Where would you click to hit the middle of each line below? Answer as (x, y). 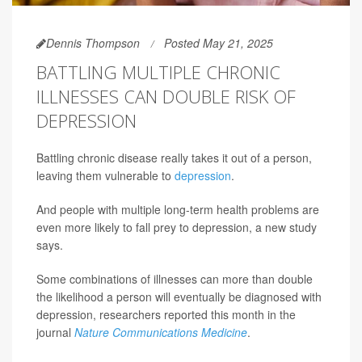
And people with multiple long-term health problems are (178, 210)
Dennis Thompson (93, 43)
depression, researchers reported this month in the (166, 315)
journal (55, 333)
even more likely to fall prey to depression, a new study (177, 227)
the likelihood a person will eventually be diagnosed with (179, 297)
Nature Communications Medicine (161, 333)
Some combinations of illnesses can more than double (175, 279)
